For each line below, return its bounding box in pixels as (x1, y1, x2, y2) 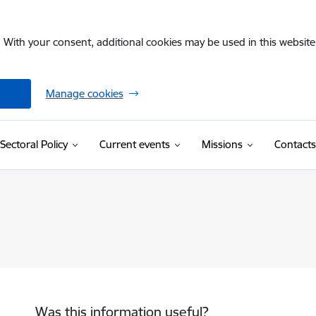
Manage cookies (45, 87, 123, 100)
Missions (201, 138, 243, 151)
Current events (99, 138, 170, 151)
